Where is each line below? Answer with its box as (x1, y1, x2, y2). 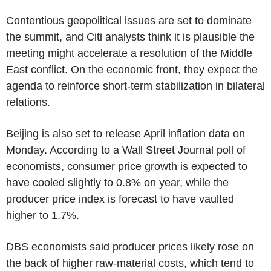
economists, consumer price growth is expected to (6, 160, 247, 172)
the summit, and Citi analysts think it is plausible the (6, 30, 255, 43)
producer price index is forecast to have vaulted (6, 192, 234, 205)
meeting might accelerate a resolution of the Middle (6, 47, 252, 59)
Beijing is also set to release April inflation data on (6, 127, 245, 140)
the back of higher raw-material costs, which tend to (6, 256, 254, 269)
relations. (6, 96, 50, 108)
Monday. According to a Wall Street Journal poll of (6, 143, 246, 156)
